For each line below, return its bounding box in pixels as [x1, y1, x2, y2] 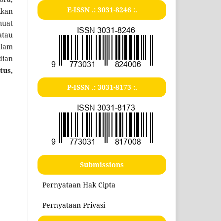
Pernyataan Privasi [42, 200, 106, 210]
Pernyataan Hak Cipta [42, 180, 116, 189]
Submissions [80, 159, 124, 169]
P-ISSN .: [67, 82, 98, 92]
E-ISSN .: [67, 4, 98, 14]
